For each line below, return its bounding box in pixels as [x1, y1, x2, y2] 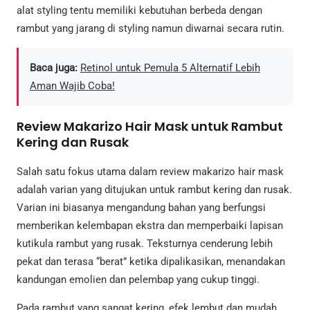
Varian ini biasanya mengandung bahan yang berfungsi [17, 201, 266, 215]
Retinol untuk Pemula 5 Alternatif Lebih [80, 62, 260, 75]
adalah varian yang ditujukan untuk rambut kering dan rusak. [17, 183, 292, 197]
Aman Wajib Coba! [30, 80, 115, 93]
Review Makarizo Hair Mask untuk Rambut [17, 118, 283, 136]
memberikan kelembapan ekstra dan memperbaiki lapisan [17, 219, 283, 232]
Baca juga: [30, 62, 77, 75]
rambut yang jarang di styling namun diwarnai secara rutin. [17, 21, 284, 35]
